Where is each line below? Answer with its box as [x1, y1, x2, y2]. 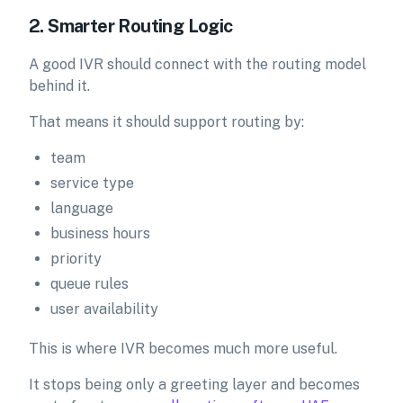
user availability [50, 300, 158, 318]
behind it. [29, 77, 90, 94]
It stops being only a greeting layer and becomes [29, 376, 360, 393]
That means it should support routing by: [29, 113, 304, 130]
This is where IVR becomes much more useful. [29, 340, 337, 357]
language [50, 200, 113, 217]
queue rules [50, 275, 129, 292]
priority [50, 250, 102, 267]
